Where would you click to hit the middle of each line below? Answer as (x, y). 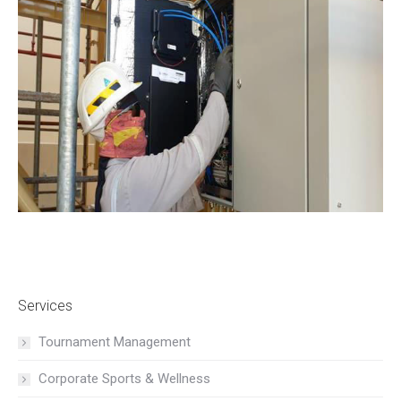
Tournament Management (115, 342)
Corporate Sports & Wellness (124, 379)
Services (45, 306)
